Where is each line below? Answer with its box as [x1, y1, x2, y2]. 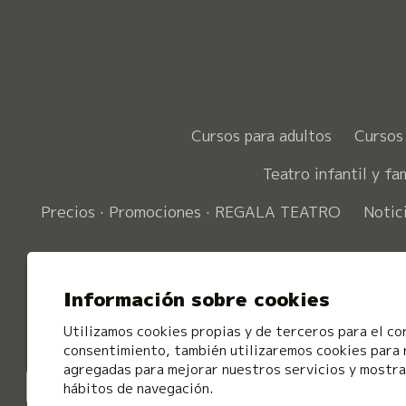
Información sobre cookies [63, 285, 330, 314]
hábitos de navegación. [63, 379, 213, 399]
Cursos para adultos [191, 124, 332, 146]
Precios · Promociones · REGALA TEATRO [41, 200, 341, 222]
